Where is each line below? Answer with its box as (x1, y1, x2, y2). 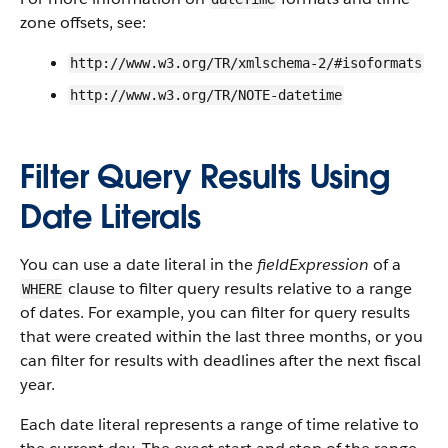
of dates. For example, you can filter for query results (20, 302, 410, 323)
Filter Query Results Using (20, 156, 390, 197)
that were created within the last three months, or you (20, 326, 423, 347)
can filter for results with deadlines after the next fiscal (20, 350, 421, 371)
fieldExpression (257, 254, 369, 275)
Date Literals (20, 196, 201, 237)
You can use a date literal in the (20, 254, 257, 275)
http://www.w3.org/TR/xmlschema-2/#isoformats (70, 55, 422, 71)
